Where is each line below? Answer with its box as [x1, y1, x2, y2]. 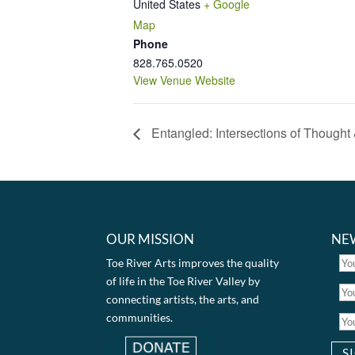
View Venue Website [133, 72, 235, 88]
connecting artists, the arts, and [106, 292, 260, 306]
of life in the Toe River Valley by [106, 273, 261, 288]
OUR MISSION [106, 230, 195, 247]
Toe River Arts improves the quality [106, 255, 280, 269]
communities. [106, 310, 174, 324]
